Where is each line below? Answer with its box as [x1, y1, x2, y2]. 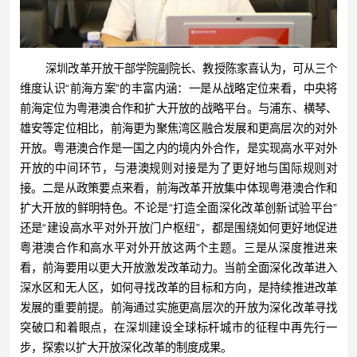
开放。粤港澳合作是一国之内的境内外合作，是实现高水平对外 [19, 141, 338, 155]
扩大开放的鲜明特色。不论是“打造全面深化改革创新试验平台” [19, 201, 338, 214]
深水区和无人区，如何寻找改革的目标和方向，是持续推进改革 [19, 280, 338, 294]
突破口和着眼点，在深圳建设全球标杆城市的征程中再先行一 [19, 320, 338, 334]
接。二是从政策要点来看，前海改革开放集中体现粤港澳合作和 [19, 181, 338, 194]
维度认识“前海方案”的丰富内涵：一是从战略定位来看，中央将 [19, 81, 338, 95]
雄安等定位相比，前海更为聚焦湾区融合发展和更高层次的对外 [19, 121, 338, 135]
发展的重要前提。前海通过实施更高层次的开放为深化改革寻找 [19, 300, 338, 314]
